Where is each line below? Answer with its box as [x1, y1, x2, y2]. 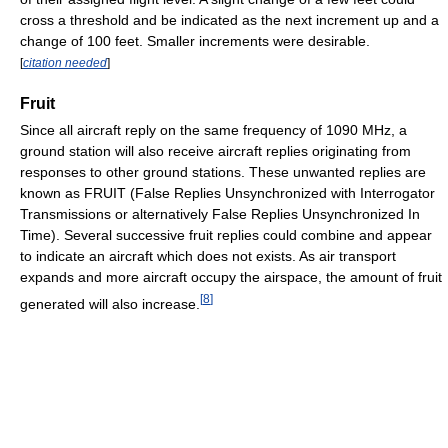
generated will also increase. [20, 296, 200, 313]
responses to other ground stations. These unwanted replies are [20, 164, 426, 181]
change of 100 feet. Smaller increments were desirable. [20, 32, 370, 49]
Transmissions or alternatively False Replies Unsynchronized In [20, 206, 420, 223]
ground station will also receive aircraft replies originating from [20, 143, 411, 160]
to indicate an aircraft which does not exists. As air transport [20, 248, 396, 265]
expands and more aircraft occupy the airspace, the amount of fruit [20, 269, 442, 286]
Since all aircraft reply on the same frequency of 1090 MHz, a [20, 122, 407, 139]
